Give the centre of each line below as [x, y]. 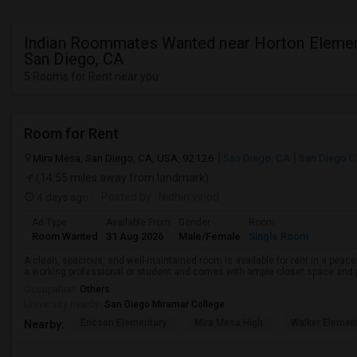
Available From [138, 222]
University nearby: [64, 304]
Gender [194, 222]
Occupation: [52, 289]
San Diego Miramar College [165, 304]
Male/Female [210, 236]
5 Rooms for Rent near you [91, 76]
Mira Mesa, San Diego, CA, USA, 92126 [124, 158]
